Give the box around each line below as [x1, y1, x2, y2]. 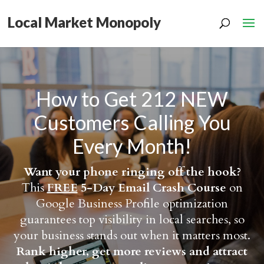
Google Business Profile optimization [36, 196, 228, 212]
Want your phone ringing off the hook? [23, 164, 241, 180]
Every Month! [72, 134, 192, 158]
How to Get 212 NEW [36, 87, 228, 111]
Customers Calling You [33, 110, 231, 134]
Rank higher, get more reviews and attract [16, 243, 247, 259]
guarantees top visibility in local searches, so [19, 212, 245, 227]
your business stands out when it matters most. [14, 227, 250, 243]
